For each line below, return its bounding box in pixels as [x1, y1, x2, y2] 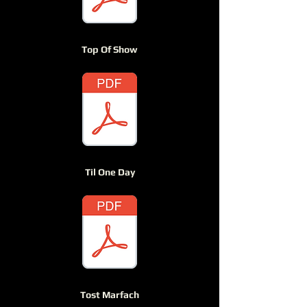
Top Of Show [82, 44, 138, 55]
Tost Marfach [80, 289, 139, 300]
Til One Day [84, 167, 135, 177]
